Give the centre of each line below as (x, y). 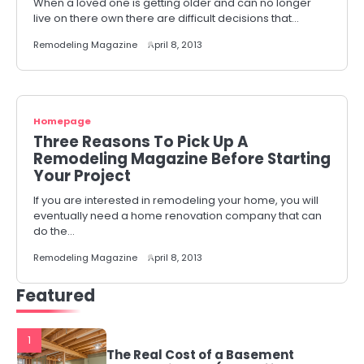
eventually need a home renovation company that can (178, 216)
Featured (56, 296)
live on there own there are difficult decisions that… (166, 18)
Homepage (62, 121)
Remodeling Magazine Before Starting (182, 159)
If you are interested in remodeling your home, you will (176, 200)
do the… (54, 231)
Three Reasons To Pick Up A (141, 142)
